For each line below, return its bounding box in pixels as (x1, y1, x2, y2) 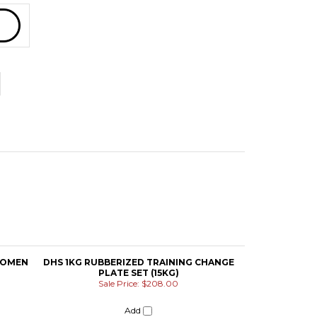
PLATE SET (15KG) (98, 213, 179, 224)
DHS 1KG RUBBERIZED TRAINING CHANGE (42, 202, 234, 214)
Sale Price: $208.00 (98, 224, 178, 235)
